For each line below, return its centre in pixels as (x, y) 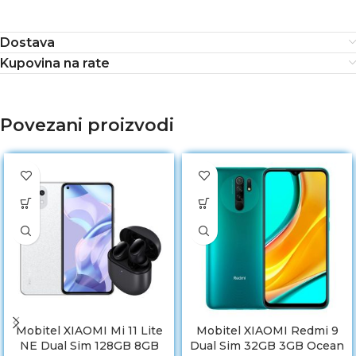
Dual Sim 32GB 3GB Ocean (267, 346)
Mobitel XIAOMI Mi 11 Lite (89, 331)
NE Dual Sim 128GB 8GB (89, 346)
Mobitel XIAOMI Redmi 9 (267, 331)
